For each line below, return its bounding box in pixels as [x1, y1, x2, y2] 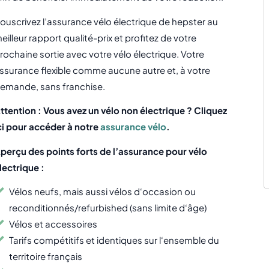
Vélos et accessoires [8, 218, 97, 230]
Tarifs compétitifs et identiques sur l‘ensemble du [8, 234, 219, 246]
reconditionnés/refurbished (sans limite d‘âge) [8, 202, 207, 214]
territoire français [8, 250, 82, 262]
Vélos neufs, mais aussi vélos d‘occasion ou [8, 186, 196, 198]
